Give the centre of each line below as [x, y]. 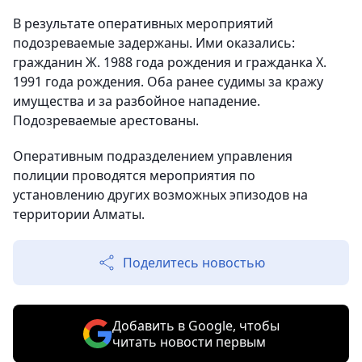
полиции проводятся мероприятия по [134, 175]
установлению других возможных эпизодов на [160, 194]
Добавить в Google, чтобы [196, 325]
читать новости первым [189, 341]
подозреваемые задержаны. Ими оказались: [154, 42]
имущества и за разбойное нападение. [137, 101]
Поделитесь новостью [194, 262]
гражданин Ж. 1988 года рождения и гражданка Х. [170, 62]
